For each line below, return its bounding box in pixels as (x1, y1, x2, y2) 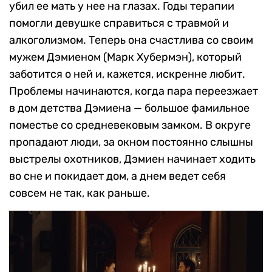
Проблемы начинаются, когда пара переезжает (9, 84, 258, 98)
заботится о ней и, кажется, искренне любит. (9, 67, 245, 81)
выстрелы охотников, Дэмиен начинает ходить (9, 152, 256, 166)
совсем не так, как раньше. (9, 186, 150, 200)
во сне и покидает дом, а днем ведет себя (9, 169, 226, 183)
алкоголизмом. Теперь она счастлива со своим (9, 33, 253, 47)
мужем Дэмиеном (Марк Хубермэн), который (9, 50, 242, 64)
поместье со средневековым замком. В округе (9, 118, 251, 132)
